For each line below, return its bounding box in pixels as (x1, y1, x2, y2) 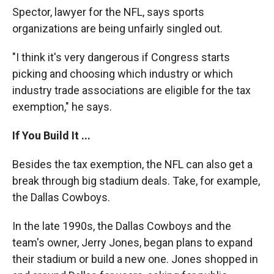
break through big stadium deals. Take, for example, (12, 174, 260, 187)
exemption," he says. (12, 100, 112, 113)
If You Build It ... (12, 128, 91, 142)
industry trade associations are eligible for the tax (12, 83, 251, 97)
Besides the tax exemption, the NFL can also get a (12, 157, 253, 171)
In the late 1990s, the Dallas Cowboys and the (12, 219, 231, 232)
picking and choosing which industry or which (12, 67, 233, 80)
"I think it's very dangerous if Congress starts (12, 50, 230, 64)
